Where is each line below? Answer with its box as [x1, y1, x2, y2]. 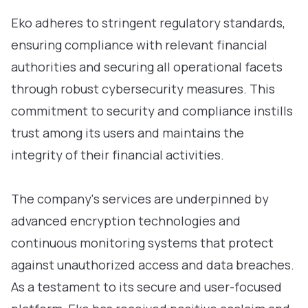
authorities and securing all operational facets [11, 58, 283, 75]
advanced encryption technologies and [11, 212, 241, 229]
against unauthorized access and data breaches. [11, 256, 294, 273]
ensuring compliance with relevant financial [11, 36, 267, 53]
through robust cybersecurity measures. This [11, 80, 275, 97]
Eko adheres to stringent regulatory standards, [11, 14, 285, 31]
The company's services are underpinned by [11, 190, 269, 207]
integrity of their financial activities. [11, 146, 224, 163]
